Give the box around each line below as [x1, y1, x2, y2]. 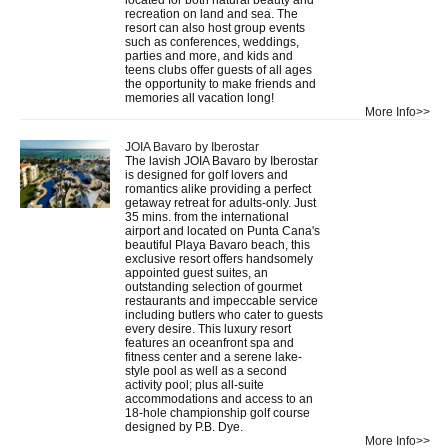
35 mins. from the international [125, 209, 289, 224]
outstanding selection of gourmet [125, 279, 302, 294]
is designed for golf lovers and [125, 167, 288, 182]
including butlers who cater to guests [125, 307, 323, 322]
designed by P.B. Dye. [125, 419, 246, 434]
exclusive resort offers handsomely [125, 251, 313, 266]
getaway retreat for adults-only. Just [125, 195, 316, 210]
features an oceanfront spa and [125, 335, 294, 350]
